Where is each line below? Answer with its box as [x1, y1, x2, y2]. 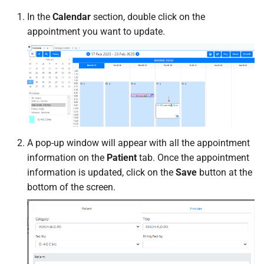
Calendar [52, 11, 91, 22]
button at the [197, 167, 252, 179]
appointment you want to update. [27, 25, 165, 37]
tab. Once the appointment [137, 152, 249, 164]
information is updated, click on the [27, 167, 176, 179]
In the [27, 11, 52, 22]
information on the [27, 152, 107, 164]
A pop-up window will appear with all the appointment [27, 137, 250, 149]
